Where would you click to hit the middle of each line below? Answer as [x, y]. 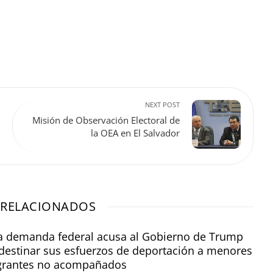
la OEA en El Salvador [135, 133]
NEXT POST [162, 105]
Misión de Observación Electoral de [106, 120]
